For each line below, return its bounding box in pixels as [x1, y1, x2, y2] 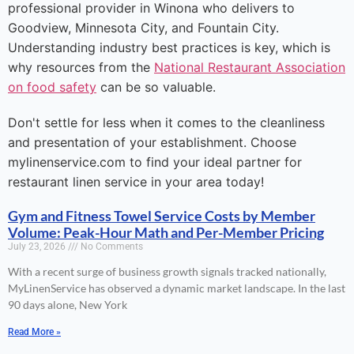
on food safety [8, 79, 96, 96]
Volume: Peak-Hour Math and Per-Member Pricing [8, 224, 324, 242]
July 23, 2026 [8, 241, 68, 253]
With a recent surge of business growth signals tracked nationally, [8, 265, 326, 279]
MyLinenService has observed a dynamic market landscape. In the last [8, 281, 345, 296]
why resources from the [8, 59, 154, 76]
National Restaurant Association [154, 59, 345, 76]
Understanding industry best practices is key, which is [8, 40, 330, 56]
